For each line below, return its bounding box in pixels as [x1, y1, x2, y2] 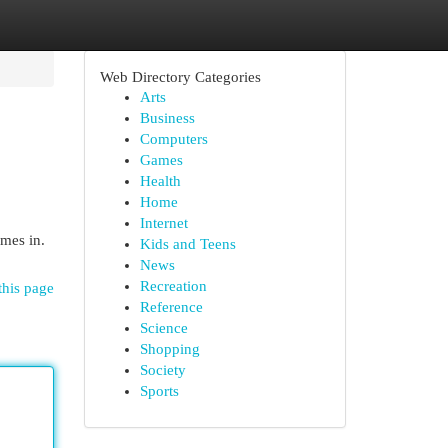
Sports [139, 383, 179, 399]
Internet [139, 215, 188, 231]
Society [139, 362, 186, 378]
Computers [139, 131, 208, 147]
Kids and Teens [139, 236, 236, 252]
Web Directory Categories [99, 68, 261, 85]
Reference [139, 299, 203, 315]
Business [139, 110, 195, 126]
